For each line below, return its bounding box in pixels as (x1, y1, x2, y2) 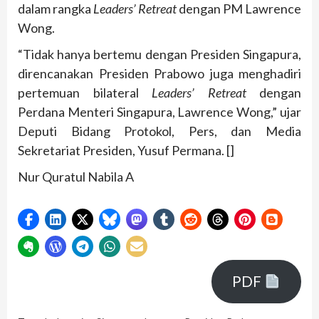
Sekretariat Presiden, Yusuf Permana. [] (18, 142, 234, 158)
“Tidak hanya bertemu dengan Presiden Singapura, (18, 46, 301, 62)
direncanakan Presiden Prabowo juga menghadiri (18, 65, 301, 81)
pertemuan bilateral (18, 84, 152, 100)
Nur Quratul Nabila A (18, 168, 134, 184)
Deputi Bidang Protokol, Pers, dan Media (18, 122, 301, 139)
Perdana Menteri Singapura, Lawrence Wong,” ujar (18, 103, 301, 120)
